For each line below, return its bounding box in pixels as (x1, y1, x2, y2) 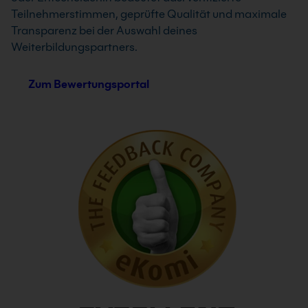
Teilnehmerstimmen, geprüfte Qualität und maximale (11, 8, 287, 21)
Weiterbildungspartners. (11, 41, 137, 54)
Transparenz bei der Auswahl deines (11, 24, 197, 37)
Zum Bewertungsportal (28, 78, 149, 91)
